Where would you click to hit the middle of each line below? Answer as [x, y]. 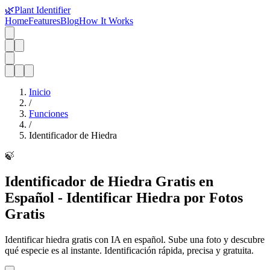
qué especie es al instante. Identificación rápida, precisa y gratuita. [129, 250]
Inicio [40, 92]
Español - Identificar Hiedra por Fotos [124, 197]
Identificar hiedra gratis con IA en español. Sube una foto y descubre [135, 239]
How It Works [106, 21]
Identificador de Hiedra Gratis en [109, 181]
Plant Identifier [42, 10]
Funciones [49, 114]
